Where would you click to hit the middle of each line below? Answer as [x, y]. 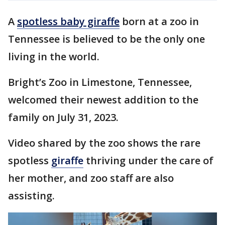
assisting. [33, 196]
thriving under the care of [148, 160]
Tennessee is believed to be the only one [106, 39]
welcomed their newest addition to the [103, 100]
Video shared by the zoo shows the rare [104, 143]
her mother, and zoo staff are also [91, 178]
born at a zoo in [159, 21]
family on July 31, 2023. [65, 117]
